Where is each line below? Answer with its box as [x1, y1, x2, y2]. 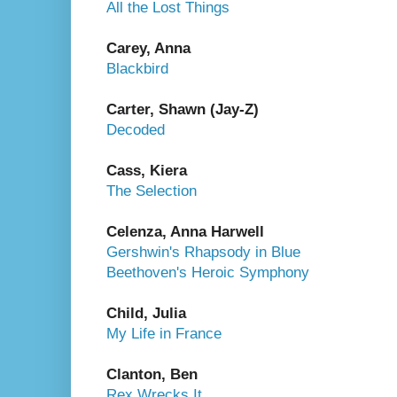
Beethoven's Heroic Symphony [106, 263, 309, 281]
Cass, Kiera [106, 161, 187, 179]
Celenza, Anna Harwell [106, 222, 264, 240]
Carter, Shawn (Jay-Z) [106, 100, 259, 118]
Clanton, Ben [106, 365, 198, 383]
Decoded [106, 121, 165, 138]
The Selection [106, 182, 197, 199]
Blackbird [106, 59, 168, 77]
